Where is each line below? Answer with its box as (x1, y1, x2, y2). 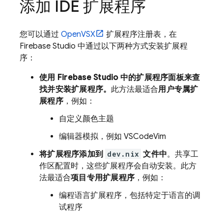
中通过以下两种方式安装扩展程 (76, 41, 188, 51)
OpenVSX (61, 29, 95, 39)
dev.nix (107, 149, 139, 159)
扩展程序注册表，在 (104, 29, 177, 39)
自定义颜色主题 (59, 114, 114, 124)
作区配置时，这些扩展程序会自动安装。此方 (39, 161, 196, 171)
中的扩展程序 (118, 73, 168, 82)
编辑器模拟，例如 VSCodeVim (59, 132, 166, 141)
